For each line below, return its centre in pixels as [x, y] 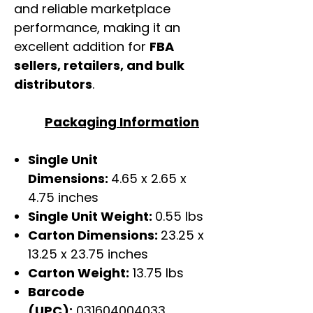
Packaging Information [122, 122]
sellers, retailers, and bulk [99, 66]
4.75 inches [63, 198]
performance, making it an [97, 28]
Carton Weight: [79, 273]
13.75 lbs [156, 273]
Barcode [56, 292]
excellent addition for [82, 47]
